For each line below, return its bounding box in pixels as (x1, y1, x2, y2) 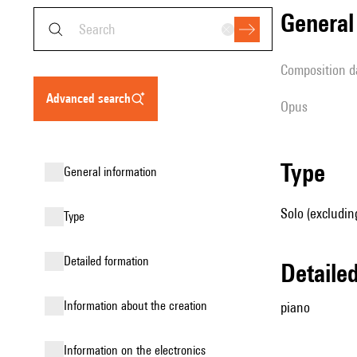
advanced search (53, 91, 131, 106)
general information (71, 164, 157, 179)
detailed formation (71, 253, 149, 269)
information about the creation (67, 298, 207, 313)
